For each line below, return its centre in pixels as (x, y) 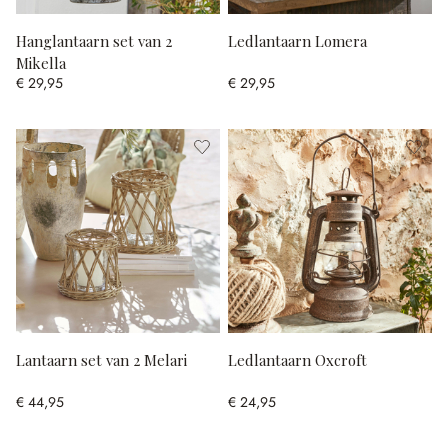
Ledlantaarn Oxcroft (297, 359)
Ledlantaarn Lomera (297, 40)
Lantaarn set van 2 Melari (101, 359)
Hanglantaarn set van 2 (94, 40)
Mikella (41, 62)
